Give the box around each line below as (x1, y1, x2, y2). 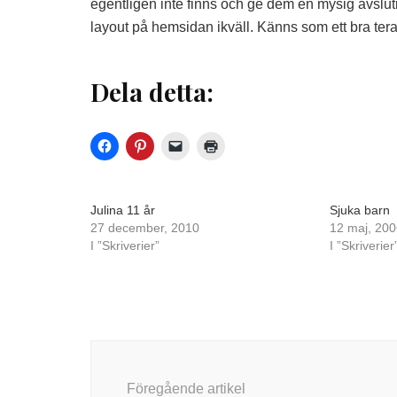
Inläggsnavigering (90, 339, 273, 362)
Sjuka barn (329, 203, 390, 217)
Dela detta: (90, 75, 214, 108)
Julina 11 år (90, 203, 155, 217)
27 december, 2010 (90, 221, 199, 235)
